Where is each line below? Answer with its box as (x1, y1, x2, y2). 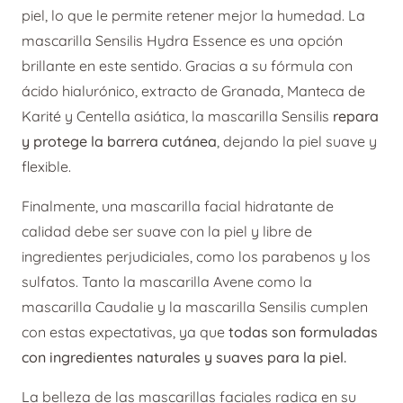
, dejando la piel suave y (217, 132, 377, 151)
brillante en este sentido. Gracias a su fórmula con (22, 57, 353, 76)
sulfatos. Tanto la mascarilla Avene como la (22, 273, 312, 291)
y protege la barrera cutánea (22, 132, 217, 151)
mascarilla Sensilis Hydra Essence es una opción (22, 31, 343, 50)
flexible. (22, 157, 71, 176)
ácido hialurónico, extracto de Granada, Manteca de (22, 82, 365, 101)
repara (333, 107, 379, 126)
